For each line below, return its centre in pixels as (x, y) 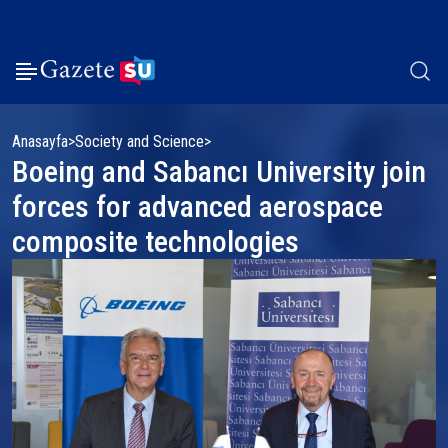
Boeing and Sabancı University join (219, 171)
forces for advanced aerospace (197, 206)
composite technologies (155, 241)
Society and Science (139, 141)
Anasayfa (40, 141)
